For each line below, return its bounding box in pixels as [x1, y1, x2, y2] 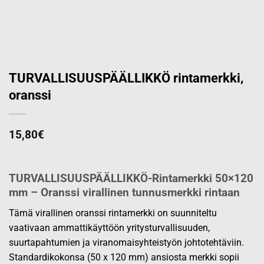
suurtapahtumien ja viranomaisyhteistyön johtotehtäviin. [9, 236, 244, 248]
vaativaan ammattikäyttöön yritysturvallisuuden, [9, 222, 210, 233]
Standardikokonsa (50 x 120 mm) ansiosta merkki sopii [9, 251, 239, 263]
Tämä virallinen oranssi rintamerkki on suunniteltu [9, 207, 217, 219]
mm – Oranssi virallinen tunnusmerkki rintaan [9, 186, 240, 200]
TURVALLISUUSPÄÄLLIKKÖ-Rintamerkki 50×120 [9, 171, 253, 186]
